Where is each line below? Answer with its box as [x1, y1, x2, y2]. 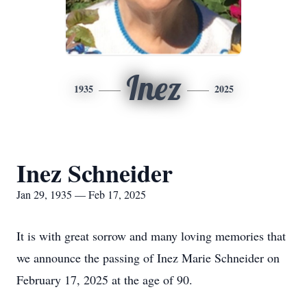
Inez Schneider [16, 155, 173, 191]
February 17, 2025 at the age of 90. [16, 271, 193, 288]
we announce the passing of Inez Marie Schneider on [16, 249, 280, 266]
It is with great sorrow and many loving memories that [16, 228, 286, 244]
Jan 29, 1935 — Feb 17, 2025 [16, 187, 146, 201]
